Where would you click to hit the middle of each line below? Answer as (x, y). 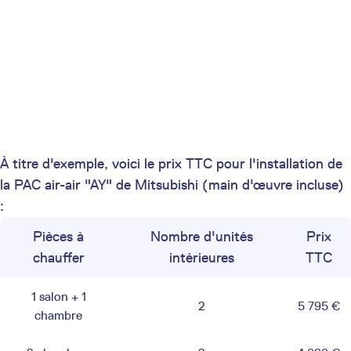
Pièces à (58, 236)
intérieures (201, 257)
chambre (58, 315)
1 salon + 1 (58, 296)
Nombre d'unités (201, 236)
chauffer (58, 257)
